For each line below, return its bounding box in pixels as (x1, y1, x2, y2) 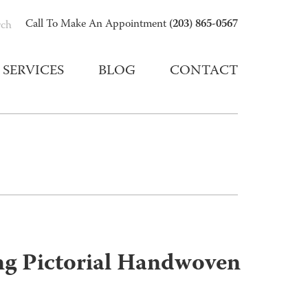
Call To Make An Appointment (25, 16, 169, 33)
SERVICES (3, 61, 64, 82)
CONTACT (170, 61, 238, 82)
